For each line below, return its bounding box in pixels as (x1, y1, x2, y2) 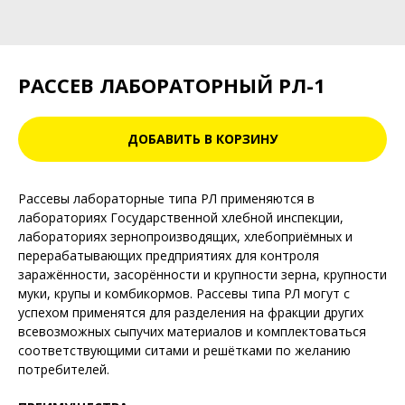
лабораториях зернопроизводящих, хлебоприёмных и (18, 228, 353, 245)
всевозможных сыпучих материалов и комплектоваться (18, 323, 366, 340)
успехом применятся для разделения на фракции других (18, 304, 363, 321)
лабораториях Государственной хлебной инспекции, (18, 209, 344, 226)
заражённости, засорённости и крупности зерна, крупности (18, 266, 387, 283)
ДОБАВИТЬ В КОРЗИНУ (127, 130, 278, 147)
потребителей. (18, 361, 109, 378)
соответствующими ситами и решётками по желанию (18, 342, 351, 359)
